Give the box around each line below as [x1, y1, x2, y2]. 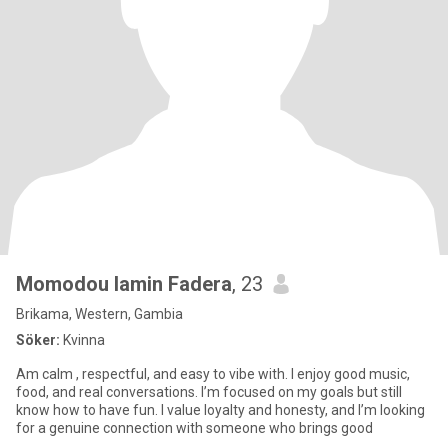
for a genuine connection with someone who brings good [16, 420, 373, 436]
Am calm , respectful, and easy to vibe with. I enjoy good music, [16, 366, 410, 382]
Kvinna [60, 332, 105, 348]
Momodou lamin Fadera [16, 272, 232, 296]
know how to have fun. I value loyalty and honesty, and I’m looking [16, 402, 425, 418]
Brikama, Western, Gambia [16, 306, 183, 322]
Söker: [16, 332, 60, 348]
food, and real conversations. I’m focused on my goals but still [16, 384, 402, 400]
